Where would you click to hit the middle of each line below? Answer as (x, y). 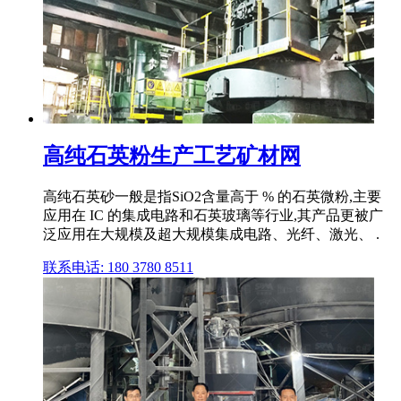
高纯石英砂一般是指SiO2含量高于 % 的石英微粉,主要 (212, 197)
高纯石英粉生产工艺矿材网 (172, 156)
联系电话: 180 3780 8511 (118, 268)
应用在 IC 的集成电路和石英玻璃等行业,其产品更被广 (213, 216)
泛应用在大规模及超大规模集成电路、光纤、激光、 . (211, 235)
